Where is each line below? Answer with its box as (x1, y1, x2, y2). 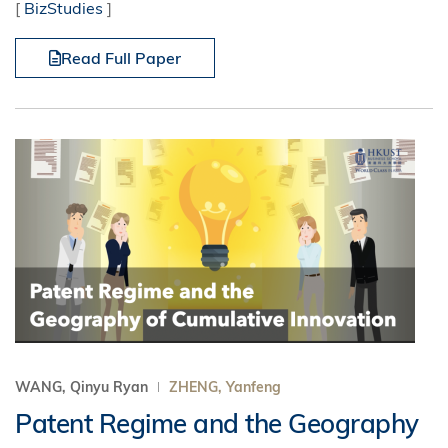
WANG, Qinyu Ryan (15, 378, 152, 396)
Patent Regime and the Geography (15, 407, 419, 440)
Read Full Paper (61, 48, 181, 68)
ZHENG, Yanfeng (169, 378, 281, 396)
